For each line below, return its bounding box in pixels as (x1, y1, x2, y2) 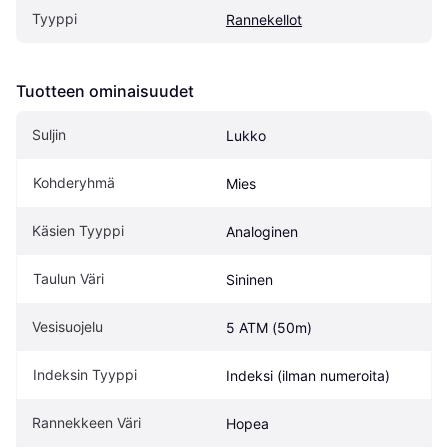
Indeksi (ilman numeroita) (226, 366, 390, 384)
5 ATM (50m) (226, 318, 312, 336)
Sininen (226, 270, 273, 288)
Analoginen (226, 222, 298, 240)
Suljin (32, 125, 66, 143)
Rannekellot (226, 10, 302, 28)
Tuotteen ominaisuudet (16, 80, 194, 101)
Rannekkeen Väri (32, 413, 141, 431)
